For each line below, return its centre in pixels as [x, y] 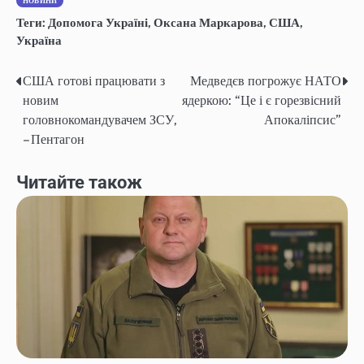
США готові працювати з [94, 81]
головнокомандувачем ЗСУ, [100, 120]
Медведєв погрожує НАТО [266, 81]
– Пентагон [54, 140]
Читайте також [79, 182]
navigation [61, 115]
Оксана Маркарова [208, 22]
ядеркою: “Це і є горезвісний [262, 101]
